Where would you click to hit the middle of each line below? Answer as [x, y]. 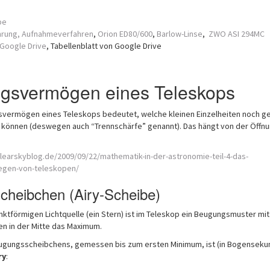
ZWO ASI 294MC [236, 34]
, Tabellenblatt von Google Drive [104, 46]
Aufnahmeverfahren [57, 34]
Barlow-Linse [179, 34]
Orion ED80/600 [125, 34]
